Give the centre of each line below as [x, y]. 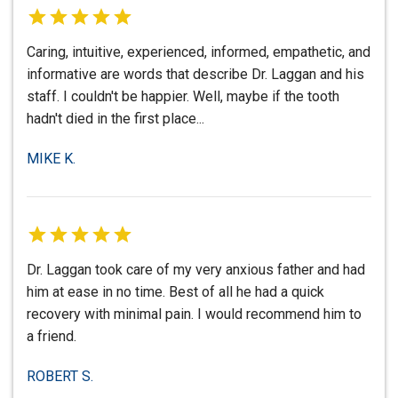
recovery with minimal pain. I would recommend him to [194, 314]
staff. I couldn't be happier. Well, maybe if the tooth [183, 97]
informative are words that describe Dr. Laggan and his [195, 75]
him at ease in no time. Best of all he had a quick [175, 292]
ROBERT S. [60, 377]
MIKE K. [51, 159]
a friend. [52, 337]
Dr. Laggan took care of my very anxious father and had [196, 270]
